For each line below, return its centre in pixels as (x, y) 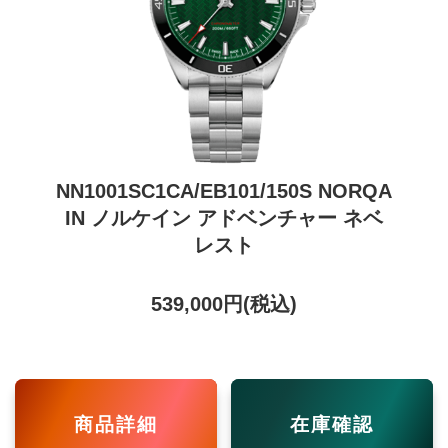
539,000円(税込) (223, 304)
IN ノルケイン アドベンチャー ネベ (223, 218)
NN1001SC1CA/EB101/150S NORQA (223, 191)
